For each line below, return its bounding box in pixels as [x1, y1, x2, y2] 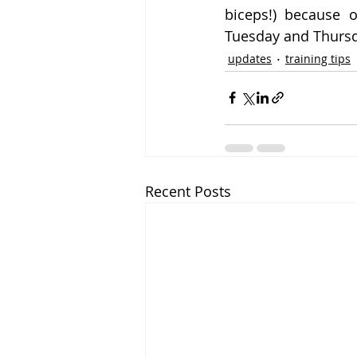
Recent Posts [145, 181, 231, 201]
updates [228, 51, 272, 67]
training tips [285, 51, 351, 67]
